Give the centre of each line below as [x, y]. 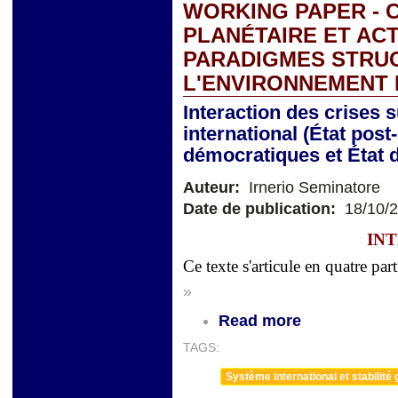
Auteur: [214, 187]
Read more [260, 320]
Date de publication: [262, 208]
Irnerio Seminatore [312, 187]
